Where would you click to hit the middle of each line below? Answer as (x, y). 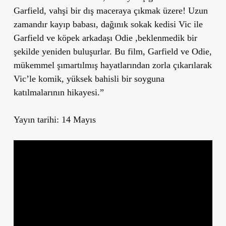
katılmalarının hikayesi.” (59, 92)
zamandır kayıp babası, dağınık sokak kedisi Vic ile (108, 24)
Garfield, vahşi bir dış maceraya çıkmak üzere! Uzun (110, 10)
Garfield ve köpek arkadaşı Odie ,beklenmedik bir (105, 38)
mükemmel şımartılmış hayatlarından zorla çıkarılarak (112, 65)
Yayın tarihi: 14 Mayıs (54, 119)
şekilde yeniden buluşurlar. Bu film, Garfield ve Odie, (112, 51)
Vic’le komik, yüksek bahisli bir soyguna (89, 78)
